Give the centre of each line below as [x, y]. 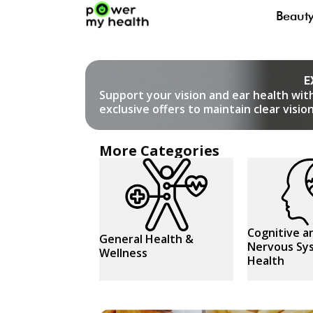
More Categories [159, 151]
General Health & [146, 239]
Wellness [123, 253]
